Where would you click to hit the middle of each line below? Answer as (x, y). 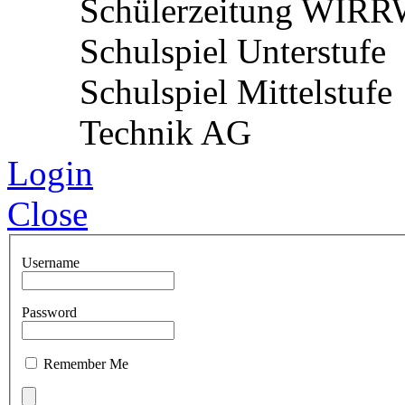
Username (51, 263)
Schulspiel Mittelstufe (236, 91)
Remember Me (86, 364)
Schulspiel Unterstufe (233, 51)
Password (49, 313)
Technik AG (165, 132)
